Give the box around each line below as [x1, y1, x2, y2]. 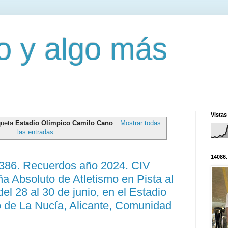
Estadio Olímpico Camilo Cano [15, 119, 113, 127]
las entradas [17, 128, 53, 136]
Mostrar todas [120, 119, 161, 127]
